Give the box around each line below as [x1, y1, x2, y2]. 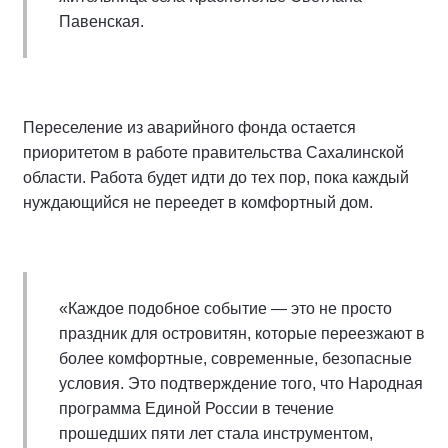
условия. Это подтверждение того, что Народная [59, 375, 423, 392]
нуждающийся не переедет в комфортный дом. [23, 194, 373, 211]
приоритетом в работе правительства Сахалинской [23, 144, 404, 161]
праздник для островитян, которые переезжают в [59, 325, 425, 342]
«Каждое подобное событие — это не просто [59, 300, 392, 317]
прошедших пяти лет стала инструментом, [59, 425, 373, 442]
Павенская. [59, 13, 144, 30]
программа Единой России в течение [59, 400, 334, 417]
